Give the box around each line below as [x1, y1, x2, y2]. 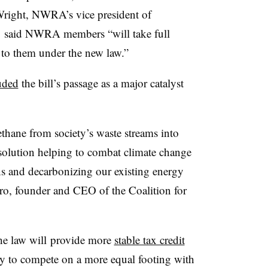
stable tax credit [114, 232, 185, 247]
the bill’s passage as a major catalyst [18, 75, 184, 90]
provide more [46, 232, 114, 247]
